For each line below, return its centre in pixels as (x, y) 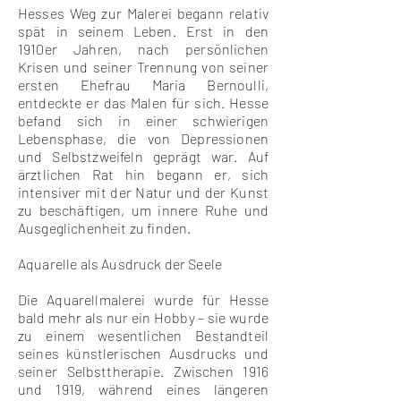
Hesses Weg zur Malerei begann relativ (143, 13)
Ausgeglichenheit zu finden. (105, 228)
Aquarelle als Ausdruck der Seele (120, 264)
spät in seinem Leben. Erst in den (143, 31)
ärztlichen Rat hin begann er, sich (143, 174)
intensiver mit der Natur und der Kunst (143, 192)
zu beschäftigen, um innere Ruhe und (143, 210)
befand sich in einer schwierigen (143, 120)
